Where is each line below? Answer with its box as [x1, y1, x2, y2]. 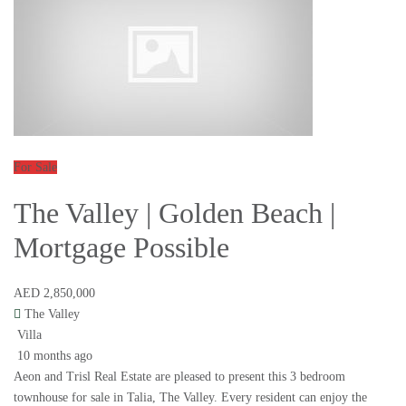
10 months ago [14, 349, 92, 363]
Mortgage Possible [14, 231, 229, 265]
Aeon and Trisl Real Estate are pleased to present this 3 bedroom [14, 370, 345, 384]
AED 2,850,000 [14, 286, 95, 301]
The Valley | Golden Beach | [14, 197, 335, 230]
